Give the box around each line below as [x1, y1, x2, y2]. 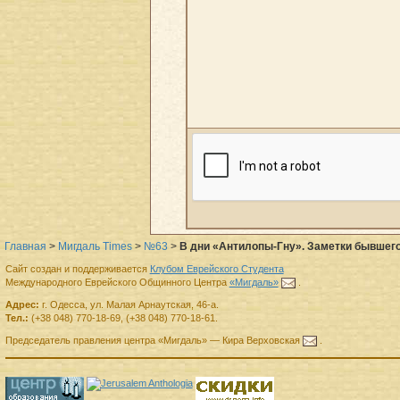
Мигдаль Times [58, 239, 132, 253]
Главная [4, 239, 46, 253]
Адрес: [4, 299, 39, 311]
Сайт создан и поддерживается [4, 263, 150, 275]
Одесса [49, 299, 85, 311]
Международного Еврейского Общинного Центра [4, 277, 229, 288]
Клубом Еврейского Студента [149, 263, 284, 275]
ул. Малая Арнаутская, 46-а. [89, 299, 219, 311]
